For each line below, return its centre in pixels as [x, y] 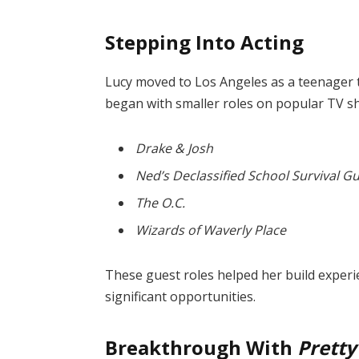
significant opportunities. [181, 296]
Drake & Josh [175, 148]
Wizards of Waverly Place [211, 230]
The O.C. [161, 202]
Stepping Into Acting [205, 42]
